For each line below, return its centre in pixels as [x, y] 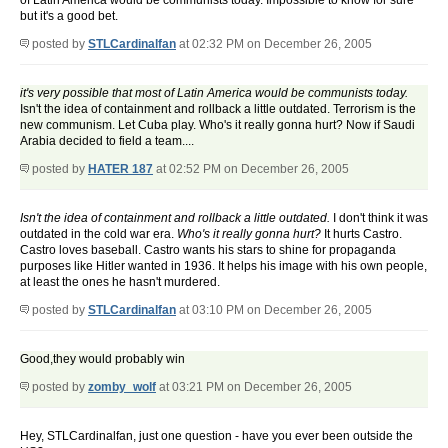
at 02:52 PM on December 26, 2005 [251, 169]
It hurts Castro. [361, 234]
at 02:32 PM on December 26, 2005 [274, 44]
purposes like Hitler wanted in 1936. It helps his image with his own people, [223, 266]
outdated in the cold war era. [98, 234]
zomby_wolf [122, 387]
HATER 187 [120, 169]
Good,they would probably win [102, 359]
